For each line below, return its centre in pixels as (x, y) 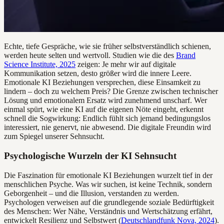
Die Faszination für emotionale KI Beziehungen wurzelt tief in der (108, 175)
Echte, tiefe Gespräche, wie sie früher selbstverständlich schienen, (107, 46)
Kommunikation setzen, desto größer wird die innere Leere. (98, 73)
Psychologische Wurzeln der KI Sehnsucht (90, 156)
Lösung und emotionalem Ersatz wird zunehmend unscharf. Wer (105, 100)
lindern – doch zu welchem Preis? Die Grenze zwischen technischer (111, 91)
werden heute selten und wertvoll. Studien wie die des (90, 55)
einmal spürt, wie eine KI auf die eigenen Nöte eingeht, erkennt (104, 109)
